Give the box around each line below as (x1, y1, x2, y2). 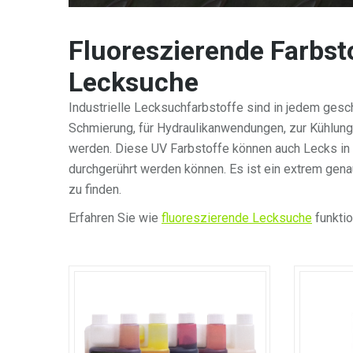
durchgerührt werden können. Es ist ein (69, 162, 281, 177)
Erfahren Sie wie (69, 210, 162, 226)
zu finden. (69, 182, 124, 198)
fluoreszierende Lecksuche (162, 210, 312, 226)
